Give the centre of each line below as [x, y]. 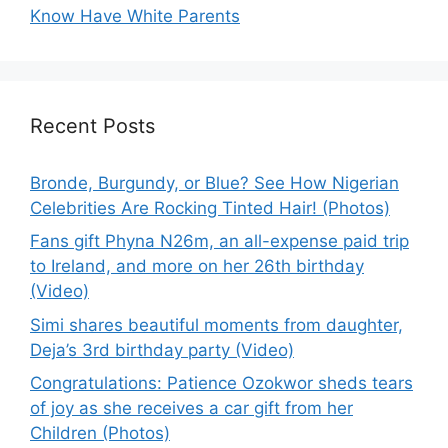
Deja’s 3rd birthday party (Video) [162, 349]
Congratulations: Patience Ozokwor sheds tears [221, 383]
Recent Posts [92, 125]
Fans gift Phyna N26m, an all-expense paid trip [219, 241]
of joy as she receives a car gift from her [191, 408]
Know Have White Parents [135, 15]
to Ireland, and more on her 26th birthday [197, 266]
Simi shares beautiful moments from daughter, [216, 324]
